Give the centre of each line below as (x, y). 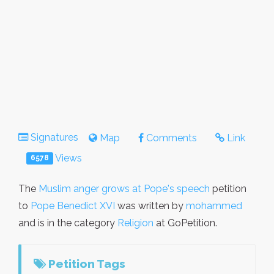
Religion (135, 223)
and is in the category (68, 223)
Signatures (54, 137)
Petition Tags (86, 263)
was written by (150, 206)
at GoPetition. (185, 223)
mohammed (214, 206)
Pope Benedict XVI (73, 206)
